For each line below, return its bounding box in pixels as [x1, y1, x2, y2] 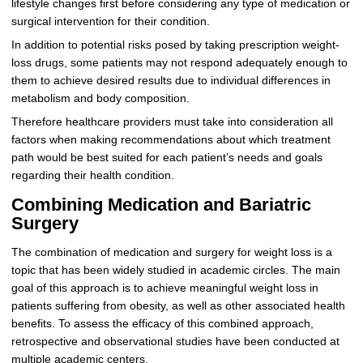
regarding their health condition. [11, 169, 174, 181]
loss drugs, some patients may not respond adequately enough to [11, 56, 348, 69]
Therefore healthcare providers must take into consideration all [11, 115, 333, 128]
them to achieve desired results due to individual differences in [11, 74, 331, 87]
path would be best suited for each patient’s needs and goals [11, 151, 322, 164]
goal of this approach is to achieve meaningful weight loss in [11, 281, 318, 294]
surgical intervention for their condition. [11, 15, 210, 28]
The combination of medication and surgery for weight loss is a [11, 246, 332, 258]
